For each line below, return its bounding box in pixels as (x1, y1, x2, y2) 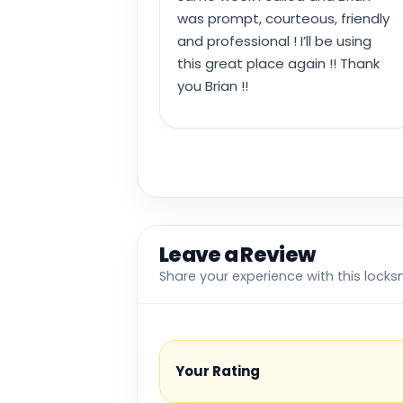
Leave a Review (159, 239, 316, 269)
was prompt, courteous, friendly (177, 9, 390, 29)
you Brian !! (177, 76, 248, 96)
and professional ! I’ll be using (177, 31, 372, 51)
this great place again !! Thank (177, 54, 380, 74)
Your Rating (175, 362, 260, 381)
